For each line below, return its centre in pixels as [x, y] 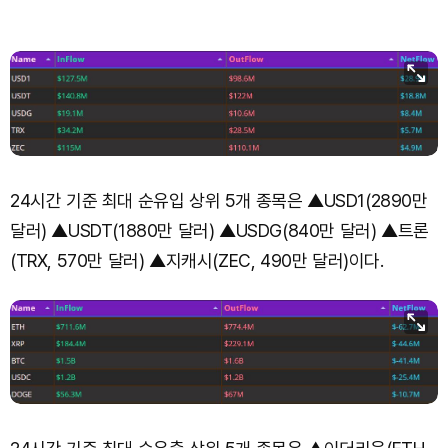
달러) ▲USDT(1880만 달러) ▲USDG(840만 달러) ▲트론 [219, 230]
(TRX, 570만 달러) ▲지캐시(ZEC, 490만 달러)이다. [197, 260]
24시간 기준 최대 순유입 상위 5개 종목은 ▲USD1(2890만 [219, 200]
